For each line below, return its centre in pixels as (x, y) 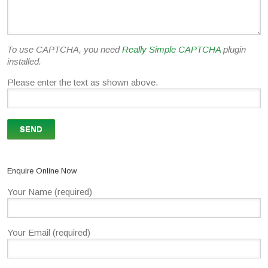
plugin (233, 50)
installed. (24, 62)
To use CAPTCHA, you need (65, 50)
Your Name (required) (50, 192)
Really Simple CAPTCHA (171, 50)
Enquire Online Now (42, 171)
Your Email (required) (49, 233)
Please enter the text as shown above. (83, 83)
